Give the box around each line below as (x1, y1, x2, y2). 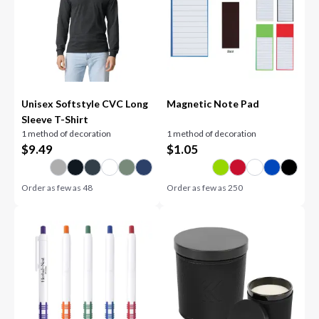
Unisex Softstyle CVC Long (21, 98, 149, 110)
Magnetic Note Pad (167, 98, 259, 110)
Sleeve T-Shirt (21, 113, 89, 125)
